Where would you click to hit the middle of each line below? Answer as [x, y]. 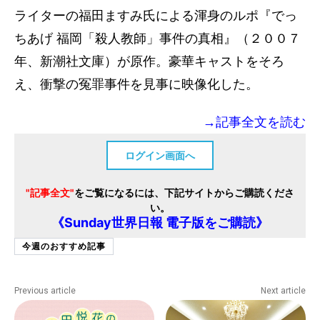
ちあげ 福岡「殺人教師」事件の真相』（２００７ [157, 38]
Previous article [45, 290]
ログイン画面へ [160, 155]
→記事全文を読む [254, 122]
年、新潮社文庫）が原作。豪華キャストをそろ [149, 61]
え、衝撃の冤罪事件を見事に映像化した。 [136, 84]
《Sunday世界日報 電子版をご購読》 [160, 222]
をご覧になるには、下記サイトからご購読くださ [184, 192]
